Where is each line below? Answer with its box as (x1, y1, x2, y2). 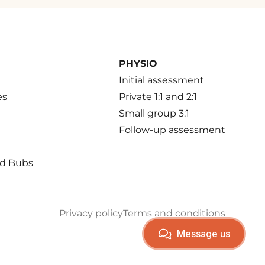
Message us (177, 228, 230, 240)
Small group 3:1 (118, 108, 189, 119)
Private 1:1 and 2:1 (118, 91, 197, 102)
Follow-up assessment (118, 124, 225, 135)
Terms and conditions (122, 208, 225, 219)
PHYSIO (118, 58, 157, 69)
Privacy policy (59, 208, 123, 219)
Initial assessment (118, 75, 204, 86)
